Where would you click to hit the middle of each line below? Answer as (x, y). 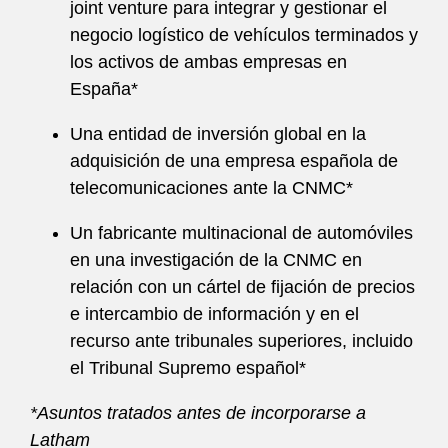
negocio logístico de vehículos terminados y (244, 35)
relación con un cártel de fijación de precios (242, 287)
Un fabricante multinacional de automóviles (241, 233)
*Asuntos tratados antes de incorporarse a (198, 413)
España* (104, 89)
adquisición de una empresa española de (234, 161)
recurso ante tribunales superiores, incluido (241, 341)
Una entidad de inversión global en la (218, 134)
